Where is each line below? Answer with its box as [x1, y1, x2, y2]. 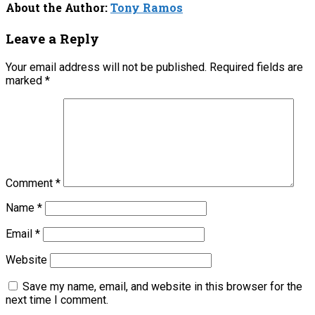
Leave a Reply [6, 30, 99, 48]
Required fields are [210, 60, 303, 75]
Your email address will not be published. [6, 60, 207, 75]
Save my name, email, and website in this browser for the [22, 280, 302, 294]
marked [6, 74, 45, 88]
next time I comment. [6, 293, 108, 307]
